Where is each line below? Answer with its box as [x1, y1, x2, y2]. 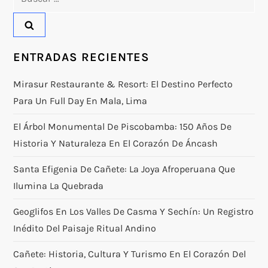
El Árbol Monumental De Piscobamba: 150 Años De [13, 120, 232, 132]
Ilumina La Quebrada [13, 179, 104, 191]
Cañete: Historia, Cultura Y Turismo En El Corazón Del [13, 248, 246, 260]
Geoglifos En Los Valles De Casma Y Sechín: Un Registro [13, 205, 254, 217]
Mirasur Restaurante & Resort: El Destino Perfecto [13, 78, 233, 90]
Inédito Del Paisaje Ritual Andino [13, 222, 157, 234]
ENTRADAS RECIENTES [13, 50, 150, 64]
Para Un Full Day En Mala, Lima [13, 95, 148, 106]
